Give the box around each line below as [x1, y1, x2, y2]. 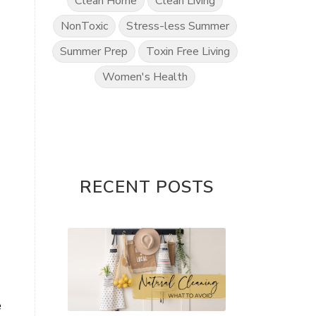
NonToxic [61, 18, 109, 34]
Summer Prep [60, 44, 128, 59]
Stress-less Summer [126, 18, 230, 34]
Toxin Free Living [146, 44, 231, 59]
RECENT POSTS [79, 176, 214, 198]
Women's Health [102, 69, 188, 85]
